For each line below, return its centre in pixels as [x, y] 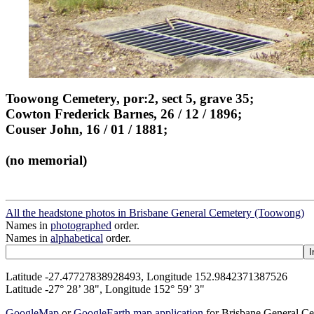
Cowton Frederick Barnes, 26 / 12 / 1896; [124, 114]
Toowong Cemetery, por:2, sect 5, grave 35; [130, 98]
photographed [81, 225]
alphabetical [77, 238]
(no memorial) [46, 160]
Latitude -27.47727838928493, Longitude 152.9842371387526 [146, 276]
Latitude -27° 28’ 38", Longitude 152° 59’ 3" [105, 289]
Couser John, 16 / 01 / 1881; [87, 129]
